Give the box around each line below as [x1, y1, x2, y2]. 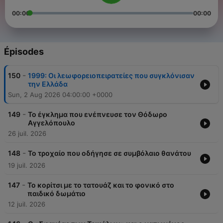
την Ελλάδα [28, 80, 68, 89]
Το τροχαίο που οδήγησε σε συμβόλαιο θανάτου [28, 149, 191, 158]
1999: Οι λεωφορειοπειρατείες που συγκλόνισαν [28, 71, 195, 80]
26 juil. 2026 [8, 129, 46, 138]
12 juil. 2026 [8, 200, 45, 209]
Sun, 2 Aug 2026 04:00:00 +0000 [8, 91, 112, 99]
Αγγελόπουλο [28, 118, 75, 127]
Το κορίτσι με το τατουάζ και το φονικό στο [27, 181, 174, 190]
